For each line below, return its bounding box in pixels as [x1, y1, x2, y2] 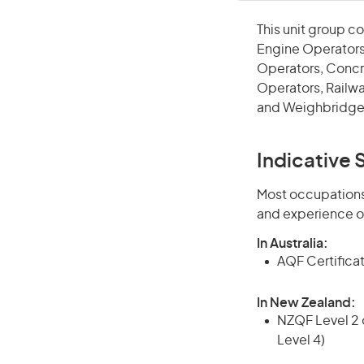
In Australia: [257, 237, 328, 250]
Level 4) [277, 334, 325, 347]
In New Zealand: [257, 297, 356, 310]
